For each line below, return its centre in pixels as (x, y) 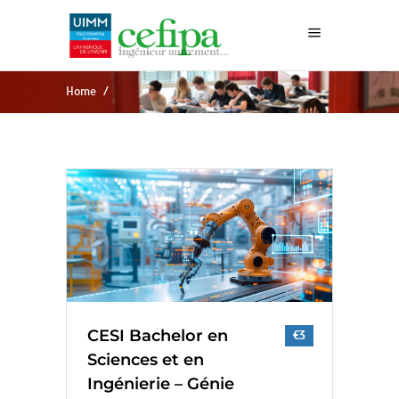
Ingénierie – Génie (161, 383)
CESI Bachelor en (158, 335)
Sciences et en (146, 359)
